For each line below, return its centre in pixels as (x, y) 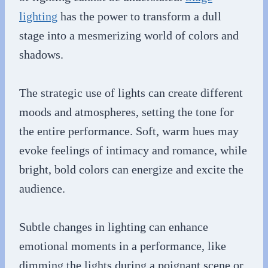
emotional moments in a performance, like (123, 246)
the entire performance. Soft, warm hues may (129, 131)
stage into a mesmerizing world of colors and (129, 35)
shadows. (41, 54)
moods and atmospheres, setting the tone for (127, 112)
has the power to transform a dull (139, 16)
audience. (42, 188)
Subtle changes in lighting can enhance (114, 226)
